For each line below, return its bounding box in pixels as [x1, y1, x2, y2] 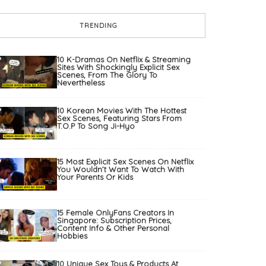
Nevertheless [57, 78, 104, 88]
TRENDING [80, 21, 118, 30]
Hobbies [57, 231, 87, 241]
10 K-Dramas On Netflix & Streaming [57, 55, 191, 65]
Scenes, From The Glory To [57, 70, 157, 80]
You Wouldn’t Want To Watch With [57, 164, 184, 175]
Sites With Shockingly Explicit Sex [57, 62, 179, 72]
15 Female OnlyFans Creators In [57, 208, 174, 218]
